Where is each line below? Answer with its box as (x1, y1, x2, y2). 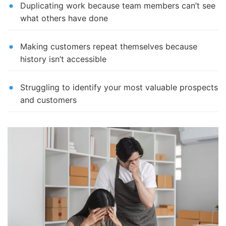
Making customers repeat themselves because (20, 41, 197, 51)
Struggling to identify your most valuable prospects (20, 82, 218, 92)
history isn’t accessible (20, 53, 106, 64)
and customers (20, 94, 77, 105)
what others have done (20, 13, 108, 23)
